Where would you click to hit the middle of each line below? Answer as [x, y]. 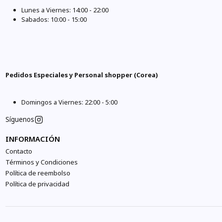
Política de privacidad [38, 184]
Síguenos [20, 120]
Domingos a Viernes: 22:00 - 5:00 [70, 102]
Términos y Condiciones [42, 162]
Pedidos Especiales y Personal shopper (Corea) [82, 75]
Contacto [19, 151]
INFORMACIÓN [33, 139]
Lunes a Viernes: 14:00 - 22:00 [65, 10]
